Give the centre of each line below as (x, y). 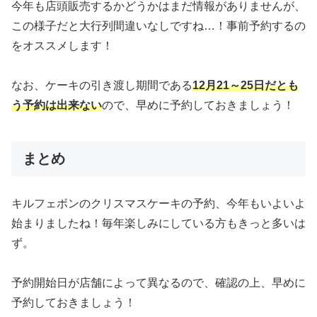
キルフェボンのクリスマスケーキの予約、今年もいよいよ (158, 204)
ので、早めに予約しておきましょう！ (198, 105)
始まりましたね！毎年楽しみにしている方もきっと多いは (158, 224)
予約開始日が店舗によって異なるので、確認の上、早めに (158, 283)
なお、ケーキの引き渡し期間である (102, 85)
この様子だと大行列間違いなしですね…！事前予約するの (158, 25)
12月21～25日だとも (246, 85)
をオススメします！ (62, 45)
